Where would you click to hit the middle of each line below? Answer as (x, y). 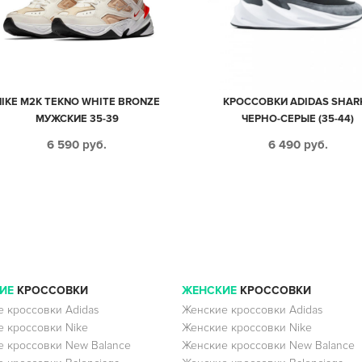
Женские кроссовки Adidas (252, 310)
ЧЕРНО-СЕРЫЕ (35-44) (298, 118)
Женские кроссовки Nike (246, 328)
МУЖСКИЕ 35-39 (77, 118)
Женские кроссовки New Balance (268, 345)
